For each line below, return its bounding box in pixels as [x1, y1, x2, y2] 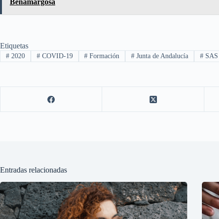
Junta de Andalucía [134, 52, 189, 60]
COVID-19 [40, 52, 73, 60]
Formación [88, 52, 120, 60]
